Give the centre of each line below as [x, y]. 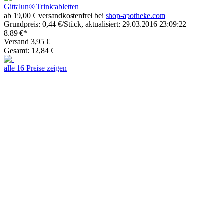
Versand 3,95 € [27, 41]
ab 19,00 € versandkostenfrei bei [55, 15]
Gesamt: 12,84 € [29, 50]
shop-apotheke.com [136, 15]
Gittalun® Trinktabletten [41, 6]
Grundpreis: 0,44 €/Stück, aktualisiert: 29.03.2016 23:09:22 [95, 24]
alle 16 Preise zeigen [35, 68]
